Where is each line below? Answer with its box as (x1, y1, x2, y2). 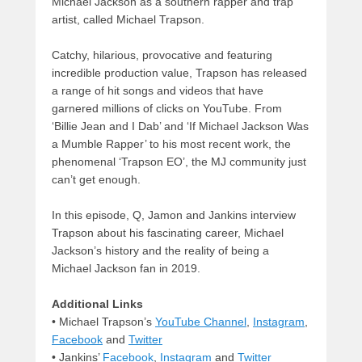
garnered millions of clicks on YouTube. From (52, 101, 282, 115)
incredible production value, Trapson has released (52, 65, 307, 79)
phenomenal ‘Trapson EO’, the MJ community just (52, 154, 306, 168)
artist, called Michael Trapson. (52, 12, 204, 26)
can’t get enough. (52, 172, 141, 186)
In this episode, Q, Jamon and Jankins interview (52, 208, 296, 221)
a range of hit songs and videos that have (52, 83, 263, 97)
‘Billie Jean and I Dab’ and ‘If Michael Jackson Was (52, 119, 309, 133)
